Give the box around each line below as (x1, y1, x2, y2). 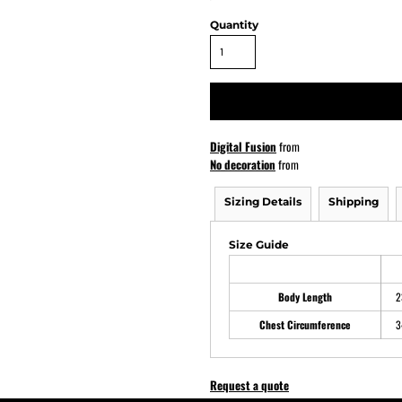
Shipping (328, 195, 379, 208)
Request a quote (210, 376, 289, 394)
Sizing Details (224, 195, 301, 208)
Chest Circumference (259, 317, 351, 332)
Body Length (278, 289, 332, 304)
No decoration (210, 155, 275, 173)
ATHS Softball (162, 56, 240, 70)
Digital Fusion (210, 137, 276, 155)
